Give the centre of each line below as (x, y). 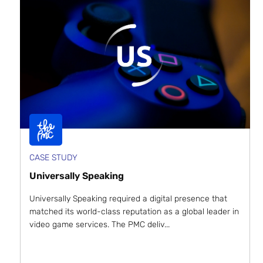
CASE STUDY (53, 157)
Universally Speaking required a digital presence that (128, 198)
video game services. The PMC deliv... (100, 224)
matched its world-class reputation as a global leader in (134, 211)
